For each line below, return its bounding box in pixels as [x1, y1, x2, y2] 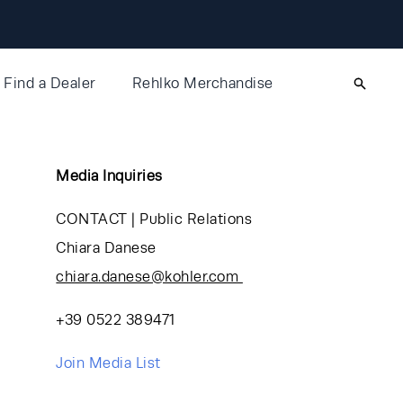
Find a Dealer [4, 75, 96, 92]
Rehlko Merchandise [131, 75, 273, 92]
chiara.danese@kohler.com [56, 268, 243, 285]
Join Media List [56, 354, 166, 372]
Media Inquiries [56, 167, 163, 184]
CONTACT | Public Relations [56, 210, 253, 228]
